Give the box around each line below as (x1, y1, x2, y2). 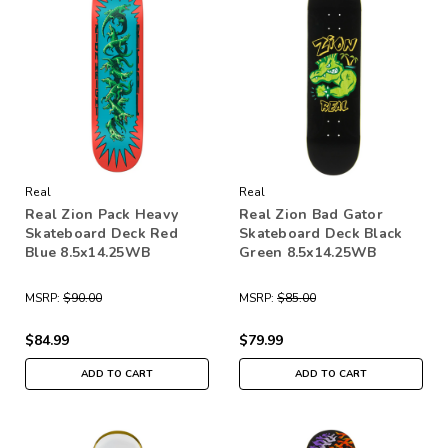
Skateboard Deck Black (239, 223, 403, 243)
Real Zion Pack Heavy (25, 204, 178, 224)
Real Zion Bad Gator (239, 204, 383, 224)
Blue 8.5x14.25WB (25, 242, 150, 262)
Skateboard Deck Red (25, 223, 178, 243)
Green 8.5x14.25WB (239, 242, 377, 262)
